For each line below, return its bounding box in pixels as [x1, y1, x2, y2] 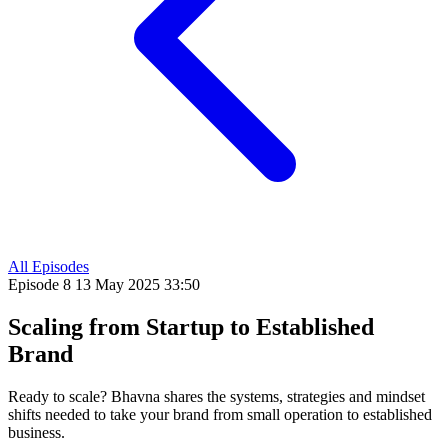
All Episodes [8, 258, 89, 275]
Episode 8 [8, 276, 75, 293]
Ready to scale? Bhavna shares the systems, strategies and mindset [8, 387, 425, 405]
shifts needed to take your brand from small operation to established [8, 405, 432, 423]
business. [8, 423, 65, 441]
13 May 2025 [75, 276, 164, 293]
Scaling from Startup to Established [8, 313, 374, 340]
